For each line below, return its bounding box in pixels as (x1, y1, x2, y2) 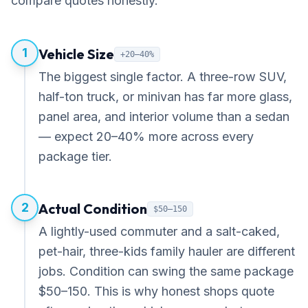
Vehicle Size (38, 45, 114, 63)
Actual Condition (38, 200, 147, 217)
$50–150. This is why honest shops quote (38, 284, 274, 298)
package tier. (38, 149, 112, 164)
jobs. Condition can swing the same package (38, 264, 294, 278)
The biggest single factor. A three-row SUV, (38, 69, 287, 84)
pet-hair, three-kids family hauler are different (38, 244, 295, 258)
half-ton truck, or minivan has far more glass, (38, 89, 292, 104)
